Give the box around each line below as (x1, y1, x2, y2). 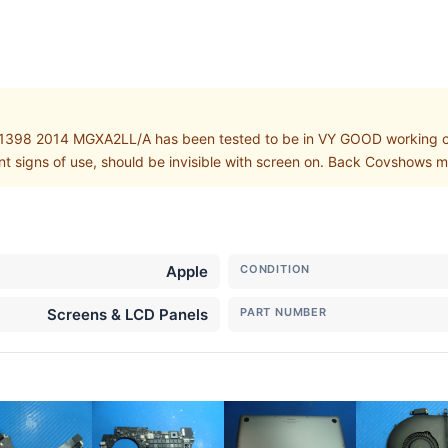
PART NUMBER (240, 305, 327, 319)
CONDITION (240, 262, 311, 276)
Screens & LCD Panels (47, 305, 208, 324)
